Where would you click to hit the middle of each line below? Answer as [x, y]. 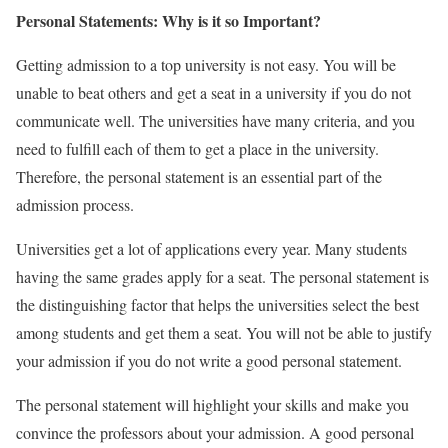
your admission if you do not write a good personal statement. [209, 360]
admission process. [75, 204]
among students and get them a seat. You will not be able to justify [224, 332]
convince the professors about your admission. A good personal [215, 432]
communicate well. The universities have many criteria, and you [215, 120]
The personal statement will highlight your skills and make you [212, 404]
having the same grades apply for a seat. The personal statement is [222, 276]
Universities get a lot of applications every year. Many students [211, 248]
